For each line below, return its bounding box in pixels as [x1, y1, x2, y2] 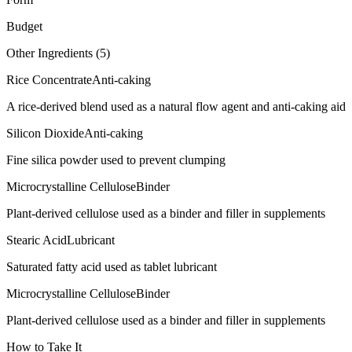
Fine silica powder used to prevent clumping [6, 152, 225, 167]
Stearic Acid [6, 233, 67, 247]
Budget [6, 19, 42, 33]
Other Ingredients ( [6, 46, 100, 60]
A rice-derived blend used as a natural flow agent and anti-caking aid [6, 99, 346, 113]
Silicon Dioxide [6, 126, 84, 140]
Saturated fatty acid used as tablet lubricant [6, 259, 217, 273]
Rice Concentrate [6, 72, 92, 86]
